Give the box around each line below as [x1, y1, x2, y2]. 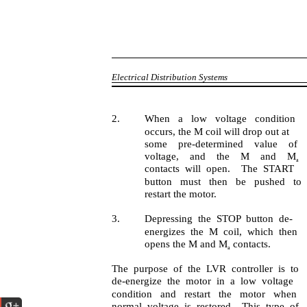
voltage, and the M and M [145, 151, 297, 162]
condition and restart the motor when [112, 288, 297, 299]
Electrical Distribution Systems [112, 72, 228, 82]
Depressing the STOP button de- [145, 213, 293, 224]
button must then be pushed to [145, 176, 302, 187]
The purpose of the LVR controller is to [112, 263, 299, 274]
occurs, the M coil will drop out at [145, 126, 290, 137]
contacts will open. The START [145, 163, 295, 174]
